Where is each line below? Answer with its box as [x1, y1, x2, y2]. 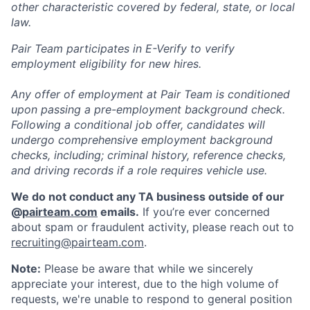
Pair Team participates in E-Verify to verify [11, 41, 235, 55]
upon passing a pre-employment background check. [11, 102, 285, 116]
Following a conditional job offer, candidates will [11, 117, 265, 131]
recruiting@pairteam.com [11, 235, 144, 249]
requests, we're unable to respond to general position [11, 291, 292, 306]
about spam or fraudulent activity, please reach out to [11, 219, 294, 234]
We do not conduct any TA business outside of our [11, 189, 284, 203]
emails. [98, 204, 139, 219]
